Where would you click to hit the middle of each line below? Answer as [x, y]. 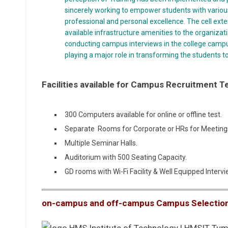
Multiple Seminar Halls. [101, 143]
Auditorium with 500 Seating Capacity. [126, 158]
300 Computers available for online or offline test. [143, 115]
